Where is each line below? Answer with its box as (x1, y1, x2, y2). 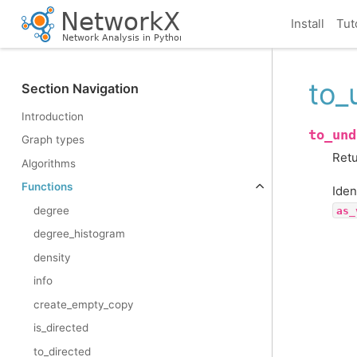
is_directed (33, 321, 88, 335)
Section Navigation (22, 80, 139, 96)
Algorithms (22, 156, 76, 170)
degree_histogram (33, 227, 125, 241)
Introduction (22, 109, 84, 123)
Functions (22, 180, 73, 194)
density (33, 250, 71, 264)
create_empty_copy (33, 297, 134, 311)
